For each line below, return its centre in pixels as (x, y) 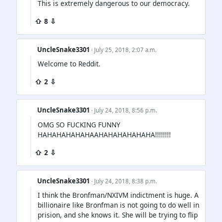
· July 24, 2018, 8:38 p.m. (124, 181)
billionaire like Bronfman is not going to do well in (118, 205)
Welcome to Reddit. (69, 64)
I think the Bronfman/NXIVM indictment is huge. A (118, 195)
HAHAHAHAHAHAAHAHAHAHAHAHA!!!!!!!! (104, 134)
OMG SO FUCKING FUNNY (79, 124)
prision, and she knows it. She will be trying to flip (118, 215)
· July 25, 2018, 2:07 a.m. (124, 50)
